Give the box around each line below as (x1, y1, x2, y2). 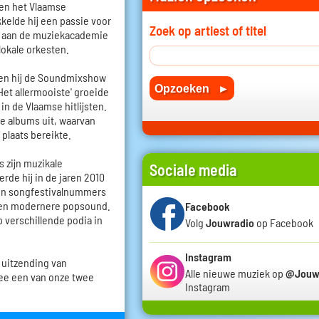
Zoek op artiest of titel (150, 22, 266, 39)
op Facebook (254, 215, 313, 229)
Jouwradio (206, 215, 254, 229)
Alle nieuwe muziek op (185, 266, 286, 281)
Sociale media (150, 160, 237, 179)
